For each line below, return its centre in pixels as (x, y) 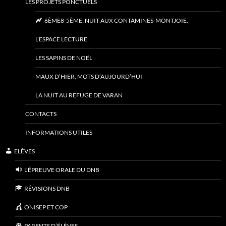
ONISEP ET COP (46, 207)
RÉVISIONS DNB (47, 189)
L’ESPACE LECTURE (61, 39)
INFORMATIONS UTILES (59, 133)
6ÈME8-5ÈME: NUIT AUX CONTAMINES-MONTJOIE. (116, 21)
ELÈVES (24, 151)
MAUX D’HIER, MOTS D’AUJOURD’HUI (89, 77)
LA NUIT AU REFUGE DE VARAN (79, 95)
